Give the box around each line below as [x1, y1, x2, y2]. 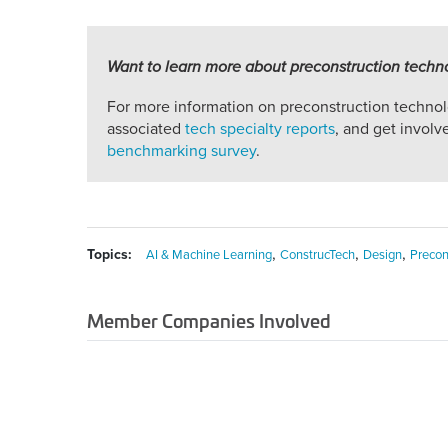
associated [107, 119, 185, 140]
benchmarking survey [107, 141, 256, 162]
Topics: [87, 246, 132, 264]
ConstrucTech [280, 247, 355, 264]
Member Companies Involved [87, 306, 331, 335]
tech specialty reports [185, 119, 335, 140]
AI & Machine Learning [146, 247, 272, 264]
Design [363, 247, 402, 264]
